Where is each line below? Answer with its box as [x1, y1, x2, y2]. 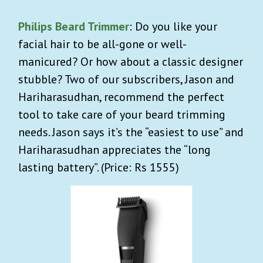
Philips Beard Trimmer [18, 18, 129, 34]
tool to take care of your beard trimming [18, 106, 225, 122]
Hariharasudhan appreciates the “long [18, 141, 211, 157]
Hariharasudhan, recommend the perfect [18, 89, 224, 104]
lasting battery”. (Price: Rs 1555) [18, 159, 179, 175]
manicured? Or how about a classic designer [18, 53, 243, 69]
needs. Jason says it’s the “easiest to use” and [18, 124, 244, 140]
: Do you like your [129, 18, 217, 34]
